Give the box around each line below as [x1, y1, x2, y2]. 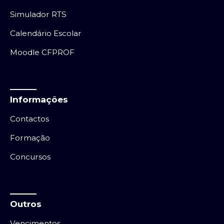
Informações [10, 94, 68, 105]
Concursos [10, 152, 50, 162]
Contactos [10, 114, 49, 124]
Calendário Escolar [10, 28, 81, 38]
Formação [10, 133, 50, 143]
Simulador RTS [10, 9, 66, 19]
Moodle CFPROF [10, 47, 74, 57]
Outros [10, 198, 41, 209]
